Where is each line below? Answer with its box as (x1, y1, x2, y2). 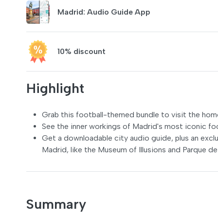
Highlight (26, 80, 84, 96)
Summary (26, 196, 86, 212)
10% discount (57, 47, 106, 56)
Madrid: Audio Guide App (57, 7, 150, 17)
